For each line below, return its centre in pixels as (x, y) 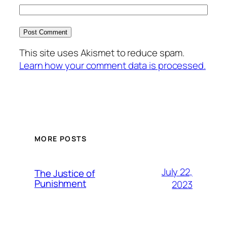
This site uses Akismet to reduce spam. (102, 53)
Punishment (61, 183)
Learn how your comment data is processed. (112, 66)
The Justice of (65, 173)
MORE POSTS (61, 139)
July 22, (177, 172)
